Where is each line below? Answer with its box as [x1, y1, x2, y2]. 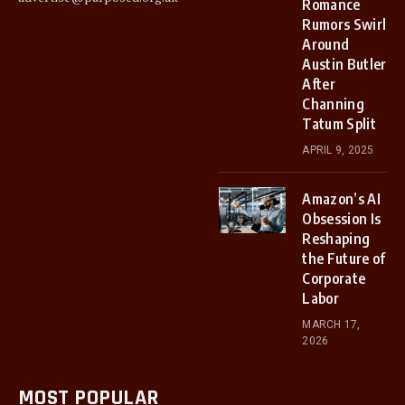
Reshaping [302, 230, 371, 248]
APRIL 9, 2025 [302, 144, 374, 156]
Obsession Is [302, 210, 381, 228]
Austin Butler [302, 55, 387, 73]
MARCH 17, [302, 318, 361, 331]
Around [302, 35, 350, 53]
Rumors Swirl [302, 15, 387, 33]
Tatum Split [302, 115, 376, 133]
